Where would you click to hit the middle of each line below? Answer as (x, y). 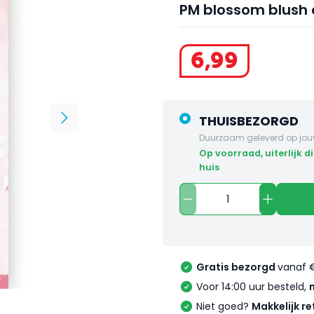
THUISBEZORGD (249, 121)
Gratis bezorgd (237, 267)
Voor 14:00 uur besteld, (253, 287)
